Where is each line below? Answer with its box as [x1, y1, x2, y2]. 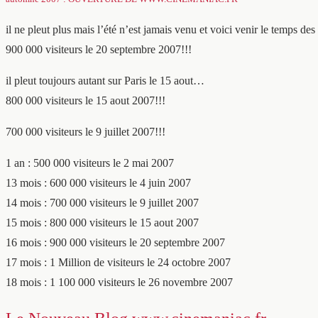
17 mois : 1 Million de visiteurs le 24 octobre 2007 [6, 256, 231, 268]
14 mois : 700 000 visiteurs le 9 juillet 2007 [6, 197, 199, 209]
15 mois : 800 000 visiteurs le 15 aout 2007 [6, 216, 199, 229]
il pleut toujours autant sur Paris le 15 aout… [6, 75, 204, 87]
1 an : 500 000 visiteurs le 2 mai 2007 [6, 157, 174, 169]
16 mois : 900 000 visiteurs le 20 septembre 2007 [6, 236, 225, 248]
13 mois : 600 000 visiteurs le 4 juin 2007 [6, 177, 191, 189]
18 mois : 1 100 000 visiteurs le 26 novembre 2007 [6, 276, 233, 288]
